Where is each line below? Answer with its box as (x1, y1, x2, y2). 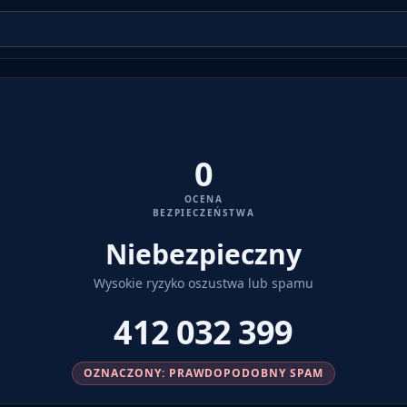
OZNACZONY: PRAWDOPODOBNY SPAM (84, 365, 323, 381)
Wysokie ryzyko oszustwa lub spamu (94, 274, 313, 292)
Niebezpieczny (105, 235, 302, 273)
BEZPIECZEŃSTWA (152, 206, 255, 219)
